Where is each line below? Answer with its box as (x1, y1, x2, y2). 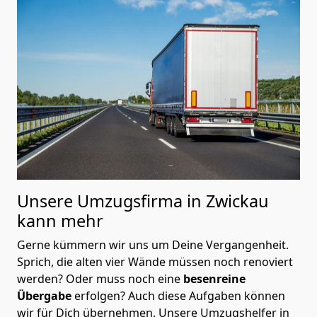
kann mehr (17, 209, 103, 232)
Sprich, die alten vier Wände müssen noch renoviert (17, 253, 293, 270)
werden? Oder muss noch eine (17, 270, 183, 287)
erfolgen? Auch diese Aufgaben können (71, 287, 285, 304)
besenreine (183, 270, 246, 287)
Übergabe (17, 287, 71, 304)
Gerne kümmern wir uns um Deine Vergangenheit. (17, 236, 289, 253)
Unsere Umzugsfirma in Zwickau (17, 189, 269, 212)
